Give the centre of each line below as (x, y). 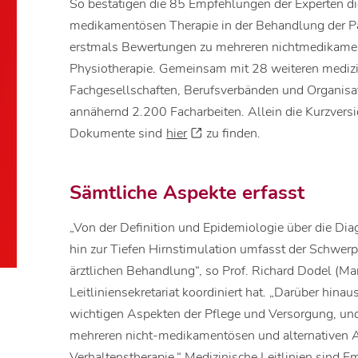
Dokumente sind (118, 134)
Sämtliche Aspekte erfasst (187, 193)
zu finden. (232, 134)
